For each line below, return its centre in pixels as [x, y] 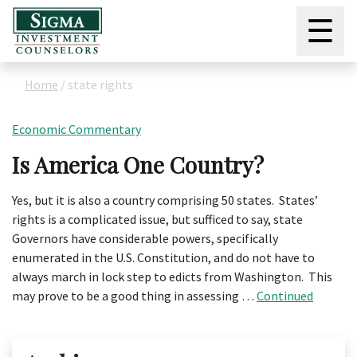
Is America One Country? [138, 165]
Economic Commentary [76, 129]
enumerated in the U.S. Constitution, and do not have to [163, 257]
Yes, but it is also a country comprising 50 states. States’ [165, 200]
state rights [100, 84]
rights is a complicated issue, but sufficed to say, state [157, 219]
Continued [285, 296]
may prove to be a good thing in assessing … [134, 296]
